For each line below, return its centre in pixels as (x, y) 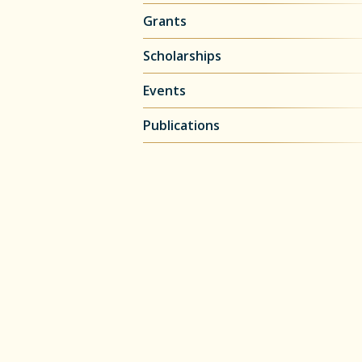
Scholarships (182, 56)
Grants (165, 21)
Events (164, 90)
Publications (181, 125)
